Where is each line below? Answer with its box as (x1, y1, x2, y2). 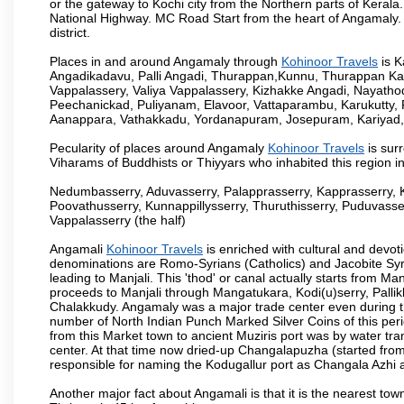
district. (50, 24, 90, 40)
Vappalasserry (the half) (50, 212, 186, 227)
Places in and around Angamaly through (50, 53, 281, 69)
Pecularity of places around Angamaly (50, 140, 268, 155)
